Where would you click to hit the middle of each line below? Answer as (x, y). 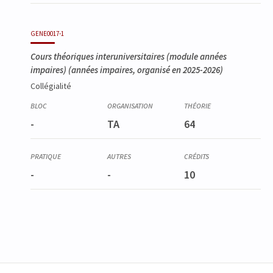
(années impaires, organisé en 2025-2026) (145, 69)
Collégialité (51, 86)
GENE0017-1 (47, 33)
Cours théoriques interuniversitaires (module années (129, 56)
